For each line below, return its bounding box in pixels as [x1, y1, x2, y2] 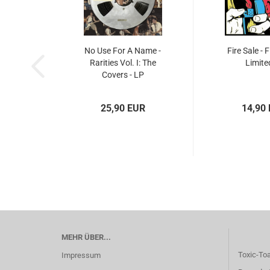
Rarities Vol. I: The [89, 58, 156, 67]
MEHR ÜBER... [61, 233, 111, 242]
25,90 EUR [100, 102, 145, 114]
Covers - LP [101, 70, 144, 80]
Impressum [61, 251, 101, 260]
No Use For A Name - [84, 46, 161, 55]
